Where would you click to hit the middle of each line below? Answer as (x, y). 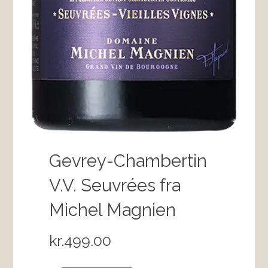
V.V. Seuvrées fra (115, 185)
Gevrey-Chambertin (128, 161)
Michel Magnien (113, 210)
